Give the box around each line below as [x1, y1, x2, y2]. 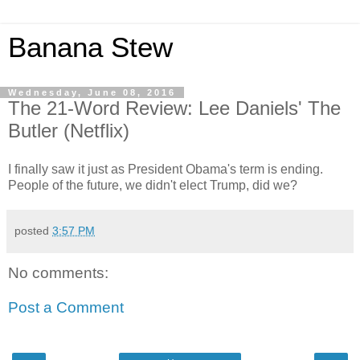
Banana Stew [8, 32, 173, 63]
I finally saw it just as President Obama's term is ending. [8, 162, 323, 176]
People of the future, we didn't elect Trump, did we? [8, 178, 297, 192]
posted [14, 223, 52, 237]
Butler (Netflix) [8, 120, 129, 141]
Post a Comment [8, 299, 124, 317]
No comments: [8, 264, 108, 281]
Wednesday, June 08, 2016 [8, 88, 176, 97]
